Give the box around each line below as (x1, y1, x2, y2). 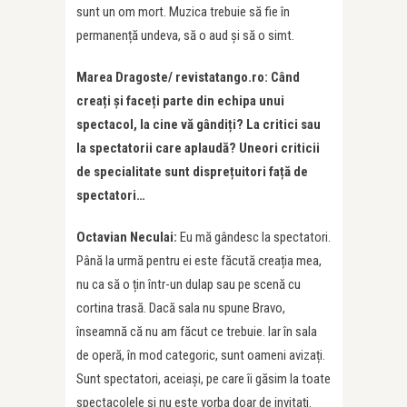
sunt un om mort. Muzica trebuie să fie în (76, 4, 290, 21)
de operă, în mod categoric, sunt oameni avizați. (76, 347, 325, 364)
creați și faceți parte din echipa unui (76, 93, 284, 110)
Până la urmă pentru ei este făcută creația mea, (76, 253, 322, 270)
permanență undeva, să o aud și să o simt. (76, 27, 294, 45)
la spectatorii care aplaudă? (76, 140, 236, 157)
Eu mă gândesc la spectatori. (180, 229, 331, 246)
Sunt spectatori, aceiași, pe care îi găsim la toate (76, 371, 331, 388)
